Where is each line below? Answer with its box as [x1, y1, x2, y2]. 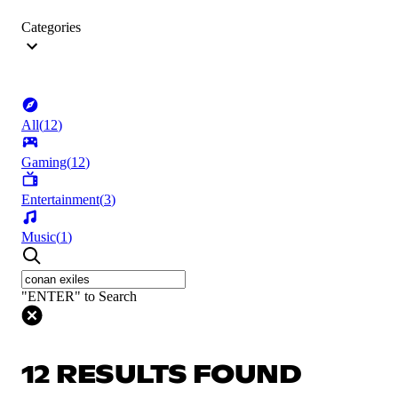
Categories [21, 20, 81, 36]
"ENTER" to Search [21, 289, 137, 305]
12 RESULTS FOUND [21, 362, 302, 388]
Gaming [21, 155, 67, 171]
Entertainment [21, 192, 99, 208]
